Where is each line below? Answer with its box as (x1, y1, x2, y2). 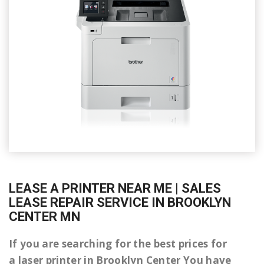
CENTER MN (9, 209, 80, 224)
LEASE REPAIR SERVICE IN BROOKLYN (9, 195, 231, 210)
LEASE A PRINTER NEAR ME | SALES (9, 181, 221, 196)
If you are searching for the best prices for (9, 237, 227, 250)
